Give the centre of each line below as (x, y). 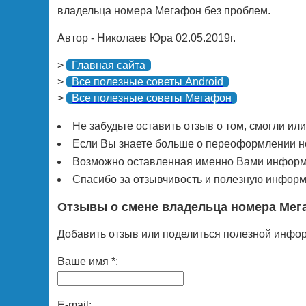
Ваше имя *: (88, 261)
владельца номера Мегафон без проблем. (164, 11)
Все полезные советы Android (148, 82)
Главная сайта (109, 66)
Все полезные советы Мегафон (152, 98)
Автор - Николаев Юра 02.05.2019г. (147, 38)
